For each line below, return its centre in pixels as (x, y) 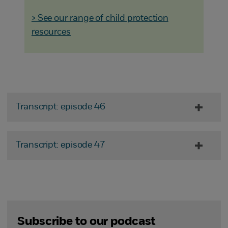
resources (51, 33)
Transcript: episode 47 (60, 146)
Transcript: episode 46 (60, 107)
